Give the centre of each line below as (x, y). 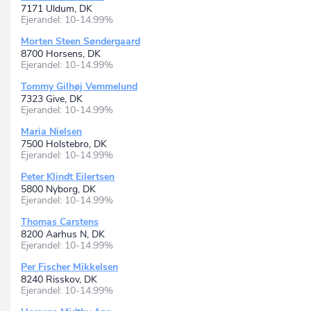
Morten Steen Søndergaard (81, 42)
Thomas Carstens (60, 222)
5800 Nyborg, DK (58, 190)
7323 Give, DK (52, 99)
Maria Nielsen (51, 132)
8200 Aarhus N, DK (63, 235)
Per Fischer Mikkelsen (69, 267)
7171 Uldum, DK (57, 9)
